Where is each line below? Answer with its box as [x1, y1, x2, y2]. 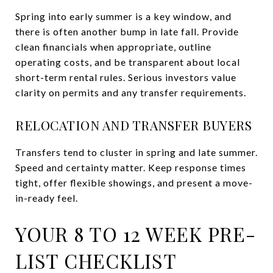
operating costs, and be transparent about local [15, 55, 240, 68]
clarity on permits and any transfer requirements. [15, 86, 246, 98]
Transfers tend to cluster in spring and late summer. [15, 146, 258, 158]
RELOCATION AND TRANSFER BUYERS [15, 116, 252, 133]
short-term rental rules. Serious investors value [15, 71, 236, 83]
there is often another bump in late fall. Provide [15, 25, 239, 37]
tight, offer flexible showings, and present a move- [15, 176, 253, 188]
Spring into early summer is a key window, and [15, 10, 232, 22]
